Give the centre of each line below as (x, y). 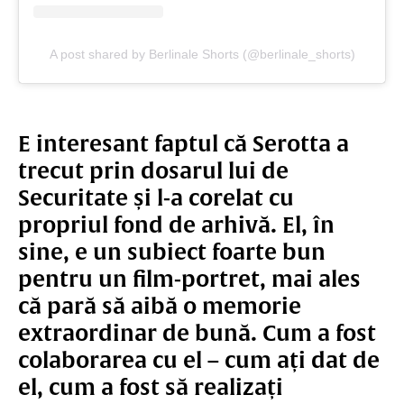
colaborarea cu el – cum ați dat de (199, 360)
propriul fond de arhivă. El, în (176, 225)
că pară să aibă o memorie (160, 306)
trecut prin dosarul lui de (153, 171)
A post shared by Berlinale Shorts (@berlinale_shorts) (202, 55)
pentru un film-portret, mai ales (189, 279)
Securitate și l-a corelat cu (156, 198)
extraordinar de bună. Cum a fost (197, 333)
